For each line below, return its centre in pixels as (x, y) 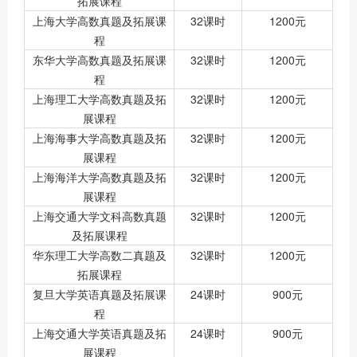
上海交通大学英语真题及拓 (99, 333)
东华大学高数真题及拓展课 (99, 60)
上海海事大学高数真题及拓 (99, 138)
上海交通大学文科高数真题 (99, 216)
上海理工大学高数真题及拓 (99, 99)
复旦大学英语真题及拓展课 (99, 294)
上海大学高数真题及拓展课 (99, 21)
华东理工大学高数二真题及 (99, 255)
